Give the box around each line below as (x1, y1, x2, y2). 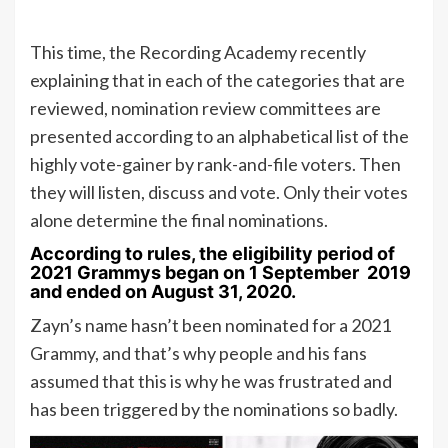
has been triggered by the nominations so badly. (30, 398, 398, 421)
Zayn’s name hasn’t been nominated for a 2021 (30, 314, 391, 337)
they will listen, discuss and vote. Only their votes (30, 181, 408, 204)
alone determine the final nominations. (30, 209, 328, 232)
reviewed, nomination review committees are (30, 97, 381, 120)
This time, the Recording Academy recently (30, 41, 366, 64)
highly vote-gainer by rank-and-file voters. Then (30, 153, 401, 176)
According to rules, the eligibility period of (30, 243, 395, 265)
